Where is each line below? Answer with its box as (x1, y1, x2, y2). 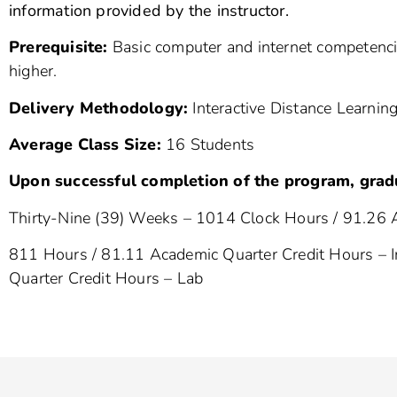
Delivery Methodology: (9, 97, 189, 119)
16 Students (160, 133, 255, 155)
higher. (9, 60, 58, 82)
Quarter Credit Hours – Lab (9, 268, 204, 290)
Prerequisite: (9, 36, 108, 58)
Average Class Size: (9, 133, 161, 155)
